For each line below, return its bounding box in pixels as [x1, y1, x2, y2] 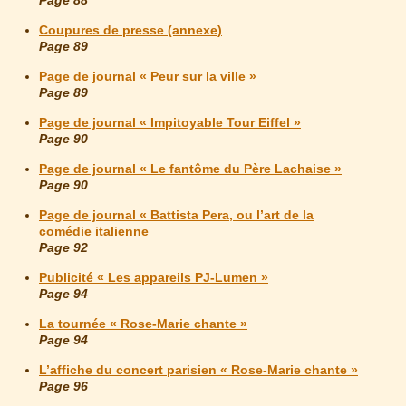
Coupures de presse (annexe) [39, 23, 222, 38]
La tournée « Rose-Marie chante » [39, 316, 247, 332]
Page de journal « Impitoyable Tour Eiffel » [39, 115, 301, 130]
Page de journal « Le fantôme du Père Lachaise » [39, 161, 342, 177]
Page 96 [39, 379, 88, 394]
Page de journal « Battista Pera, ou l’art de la [39, 208, 314, 223]
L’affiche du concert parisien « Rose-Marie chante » [39, 362, 358, 378]
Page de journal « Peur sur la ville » [39, 69, 256, 84]
